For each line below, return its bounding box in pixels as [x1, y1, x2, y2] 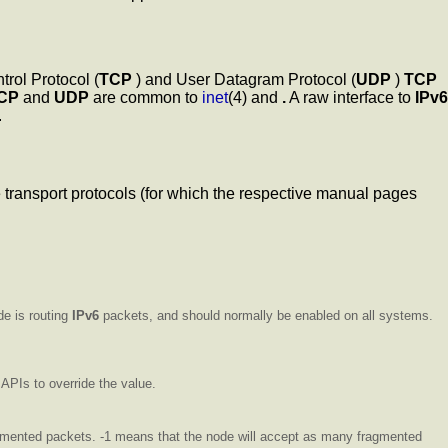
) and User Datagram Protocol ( [132, 71, 356, 89]
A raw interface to [286, 89, 415, 107]
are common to [89, 89, 202, 107]
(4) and [228, 89, 282, 107]
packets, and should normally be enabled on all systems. [99, 307, 433, 323]
